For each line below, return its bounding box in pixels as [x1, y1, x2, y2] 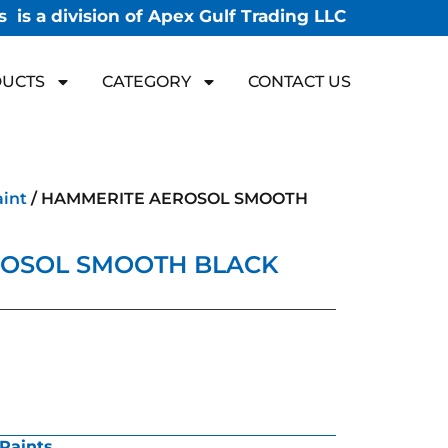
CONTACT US [248, 71, 351, 91]
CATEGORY [102, 71, 191, 91]
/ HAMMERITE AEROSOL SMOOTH [27, 189, 308, 209]
